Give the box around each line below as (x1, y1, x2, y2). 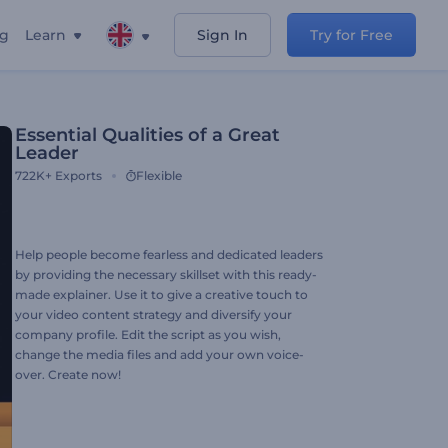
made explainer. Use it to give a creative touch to (15, 287, 308, 302)
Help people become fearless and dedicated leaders (15, 247, 323, 262)
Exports (55, 168, 102, 183)
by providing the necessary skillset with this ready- (15, 267, 317, 282)
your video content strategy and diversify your (15, 307, 292, 322)
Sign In (197, 26, 248, 44)
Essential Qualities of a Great (15, 124, 280, 146)
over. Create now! (15, 367, 121, 382)
